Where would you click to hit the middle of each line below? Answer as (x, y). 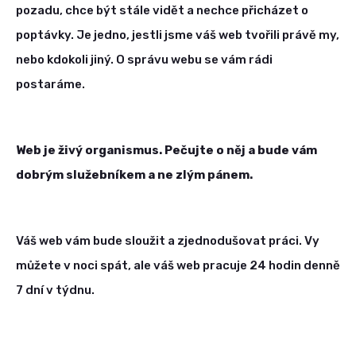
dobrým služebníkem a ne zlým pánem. (134, 175)
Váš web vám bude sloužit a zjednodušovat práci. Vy (168, 241)
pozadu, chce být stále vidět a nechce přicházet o (162, 11)
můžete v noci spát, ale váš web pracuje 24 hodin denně (178, 266)
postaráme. (50, 85)
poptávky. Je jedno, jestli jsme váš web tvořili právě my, (178, 35)
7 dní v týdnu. (56, 290)
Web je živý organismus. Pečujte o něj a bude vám (166, 151)
